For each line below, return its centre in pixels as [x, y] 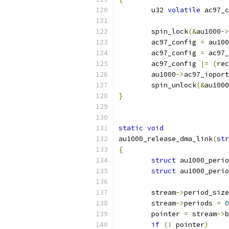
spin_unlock [174, 85]
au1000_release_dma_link [166, 139]
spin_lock [170, 31]
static [131, 128]
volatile [184, 10]
